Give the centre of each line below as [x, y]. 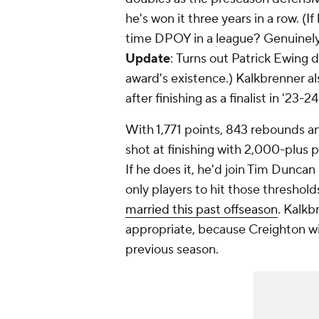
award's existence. [177, 79]
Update [148, 59]
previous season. [172, 250]
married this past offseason [202, 210]
